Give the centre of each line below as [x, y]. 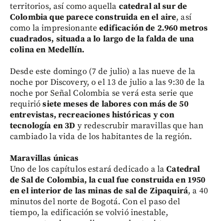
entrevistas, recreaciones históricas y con [92, 115]
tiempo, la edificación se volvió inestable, [89, 212]
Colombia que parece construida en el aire [93, 17]
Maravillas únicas [44, 158]
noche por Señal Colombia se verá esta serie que [102, 93]
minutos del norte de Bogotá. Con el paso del [95, 202]
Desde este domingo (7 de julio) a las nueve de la [103, 71]
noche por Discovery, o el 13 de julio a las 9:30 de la [108, 82]
